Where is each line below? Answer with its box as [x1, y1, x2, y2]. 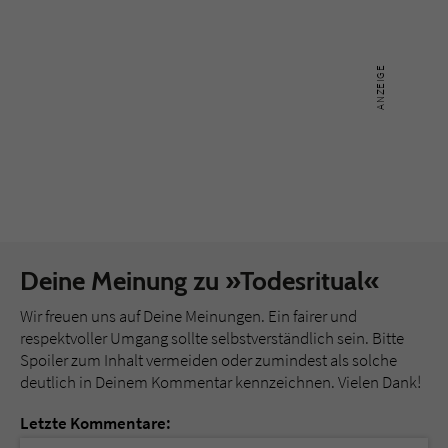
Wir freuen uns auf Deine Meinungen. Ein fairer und [20, 305, 357, 328]
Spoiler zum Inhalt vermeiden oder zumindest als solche [20, 349, 397, 372]
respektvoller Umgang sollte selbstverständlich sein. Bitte [20, 327, 404, 350]
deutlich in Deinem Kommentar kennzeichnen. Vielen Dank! [20, 371, 421, 394]
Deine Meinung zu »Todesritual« [20, 265, 380, 298]
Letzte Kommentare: [20, 412, 171, 435]
